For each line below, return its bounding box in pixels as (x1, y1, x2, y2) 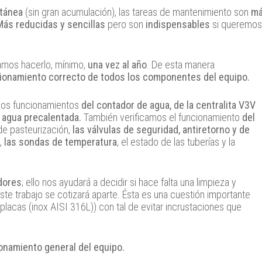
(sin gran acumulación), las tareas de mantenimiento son (25, 6, 251, 19)
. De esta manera (147, 58, 215, 71)
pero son (105, 18, 146, 31)
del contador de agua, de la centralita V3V (81, 99, 256, 112)
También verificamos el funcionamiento (81, 111, 242, 124)
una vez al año (88, 58, 147, 71)
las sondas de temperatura (4, 136, 117, 149)
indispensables (146, 18, 210, 31)
